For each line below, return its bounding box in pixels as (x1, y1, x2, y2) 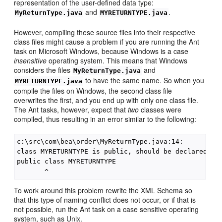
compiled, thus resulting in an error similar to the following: (14, 113, 197, 124)
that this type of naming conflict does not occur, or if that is (14, 194, 196, 205)
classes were (139, 104, 182, 114)
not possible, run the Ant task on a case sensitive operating (14, 204, 199, 214)
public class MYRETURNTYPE (17, 157, 120, 165)
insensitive (14, 55, 47, 65)
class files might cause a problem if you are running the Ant (14, 36, 200, 47)
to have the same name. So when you (83, 75, 205, 85)
